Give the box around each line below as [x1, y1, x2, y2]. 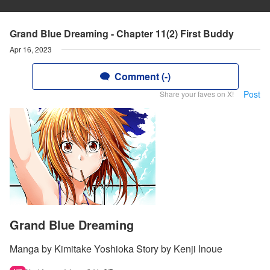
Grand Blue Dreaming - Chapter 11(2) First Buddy [10, 27, 234, 40]
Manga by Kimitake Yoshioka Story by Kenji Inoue [10, 242, 222, 256]
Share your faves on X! [160, 89, 234, 99]
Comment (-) [114, 69, 171, 83]
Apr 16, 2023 [10, 44, 52, 54]
